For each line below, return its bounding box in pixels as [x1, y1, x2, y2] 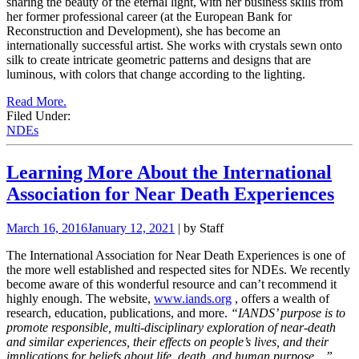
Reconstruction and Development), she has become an [6, 23, 280, 38]
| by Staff [175, 220, 224, 235]
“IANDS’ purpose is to [231, 305, 345, 320]
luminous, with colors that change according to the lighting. [6, 67, 305, 81]
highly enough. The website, [6, 291, 151, 305]
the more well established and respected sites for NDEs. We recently [6, 262, 350, 276]
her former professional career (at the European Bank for [6, 9, 292, 23]
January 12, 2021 [87, 220, 175, 235]
